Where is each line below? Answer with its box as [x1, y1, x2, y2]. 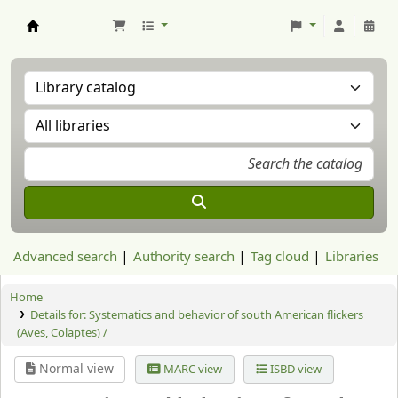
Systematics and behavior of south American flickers [88, 306, 363, 323]
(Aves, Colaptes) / [17, 324, 107, 341]
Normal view [36, 360, 115, 378]
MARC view [160, 361, 222, 378]
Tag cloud [251, 247, 309, 267]
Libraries [325, 247, 378, 267]
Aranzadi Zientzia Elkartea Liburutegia [27, 32, 226, 49]
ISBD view [267, 361, 322, 378]
